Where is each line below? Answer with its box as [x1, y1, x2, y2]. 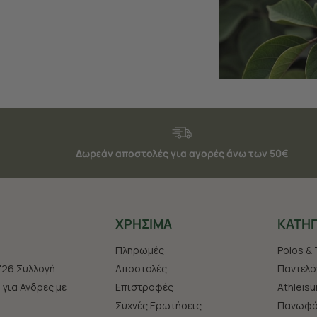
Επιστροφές [115, 279, 173, 294]
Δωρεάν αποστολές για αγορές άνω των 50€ [75, 146, 289, 160]
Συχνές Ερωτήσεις [115, 298, 202, 312]
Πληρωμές [115, 243, 164, 257]
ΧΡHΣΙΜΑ [115, 214, 172, 232]
